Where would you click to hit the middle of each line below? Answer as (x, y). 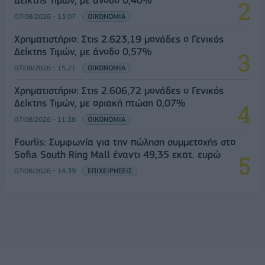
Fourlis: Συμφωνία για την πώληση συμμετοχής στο (125, 142)
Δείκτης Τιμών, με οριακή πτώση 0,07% (100, 103)
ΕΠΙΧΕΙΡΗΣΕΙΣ (110, 170)
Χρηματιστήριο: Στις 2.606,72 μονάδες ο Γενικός (119, 90)
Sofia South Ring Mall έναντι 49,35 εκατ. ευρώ (117, 154)
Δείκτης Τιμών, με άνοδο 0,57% (83, 51)
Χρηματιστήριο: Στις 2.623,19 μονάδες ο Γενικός (119, 39)
